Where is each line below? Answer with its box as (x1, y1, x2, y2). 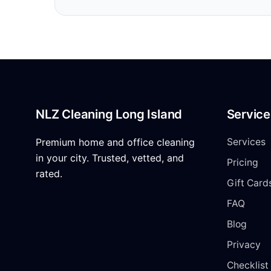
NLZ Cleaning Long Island (36, 106, 183, 122)
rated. (36, 167, 62, 180)
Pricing (226, 156, 258, 168)
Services (226, 135, 266, 148)
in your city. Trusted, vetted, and (36, 151, 184, 164)
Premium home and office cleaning (36, 135, 195, 148)
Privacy (226, 238, 261, 250)
